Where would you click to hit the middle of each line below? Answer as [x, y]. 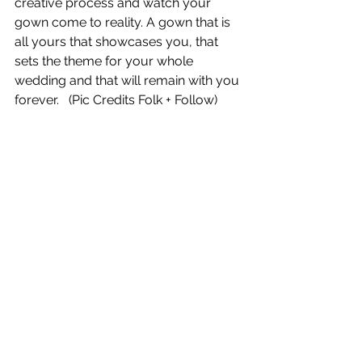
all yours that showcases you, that [118, 42]
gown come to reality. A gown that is [124, 22]
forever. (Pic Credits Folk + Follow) [116, 100]
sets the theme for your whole [105, 61]
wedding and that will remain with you [128, 80]
